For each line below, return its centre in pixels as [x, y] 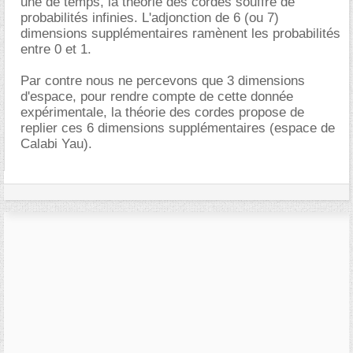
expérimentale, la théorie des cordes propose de [162, 112]
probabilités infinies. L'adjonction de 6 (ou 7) [150, 18]
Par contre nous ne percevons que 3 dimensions [163, 81]
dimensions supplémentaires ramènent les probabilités [180, 33]
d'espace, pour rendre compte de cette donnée [157, 97]
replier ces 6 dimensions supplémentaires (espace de [178, 128]
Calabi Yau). [56, 144]
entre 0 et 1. [56, 49]
